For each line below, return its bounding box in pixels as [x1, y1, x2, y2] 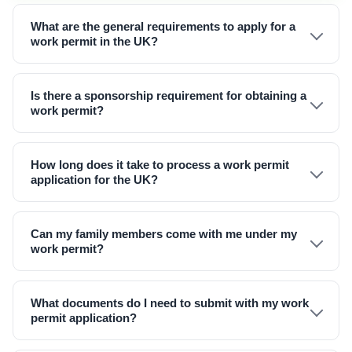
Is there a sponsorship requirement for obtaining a [31, 89, 306, 102]
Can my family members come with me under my [31, 227, 297, 240]
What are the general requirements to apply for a [31, 20, 295, 33]
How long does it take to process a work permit [31, 158, 289, 171]
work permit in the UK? [31, 35, 158, 48]
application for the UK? [31, 173, 158, 186]
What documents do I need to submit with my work [31, 296, 309, 310]
